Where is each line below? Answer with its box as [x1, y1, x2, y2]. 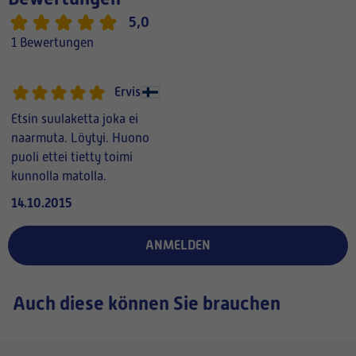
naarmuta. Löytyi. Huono [11, 131, 149, 145]
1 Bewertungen [11, 36, 94, 50]
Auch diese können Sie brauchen [13, 292, 281, 315]
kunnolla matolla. [11, 169, 106, 184]
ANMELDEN [145, 238, 211, 253]
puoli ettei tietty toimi [11, 150, 133, 164]
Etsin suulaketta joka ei [11, 112, 138, 126]
